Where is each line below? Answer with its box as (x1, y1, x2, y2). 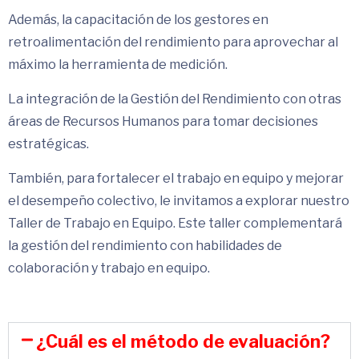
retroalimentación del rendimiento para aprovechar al (8, 34, 338, 50)
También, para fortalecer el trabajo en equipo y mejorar (8, 171, 344, 187)
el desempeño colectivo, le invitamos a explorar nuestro (8, 193, 349, 209)
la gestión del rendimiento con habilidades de (8, 238, 282, 254)
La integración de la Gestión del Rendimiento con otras (8, 91, 341, 107)
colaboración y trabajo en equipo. (8, 260, 210, 276)
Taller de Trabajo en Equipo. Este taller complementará (8, 216, 342, 232)
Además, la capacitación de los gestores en (8, 12, 268, 28)
